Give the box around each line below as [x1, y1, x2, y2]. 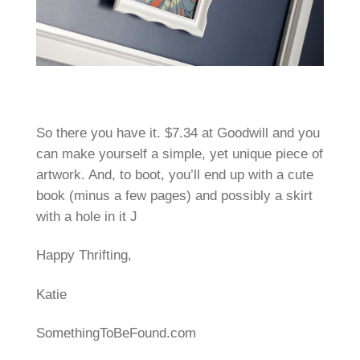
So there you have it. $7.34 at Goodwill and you [35, 125, 320, 141]
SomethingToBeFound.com [35, 325, 196, 342]
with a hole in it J [35, 209, 137, 225]
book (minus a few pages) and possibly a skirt [35, 188, 313, 204]
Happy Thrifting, [35, 247, 132, 264]
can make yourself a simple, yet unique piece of [35, 146, 323, 162]
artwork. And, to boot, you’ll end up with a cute [35, 167, 313, 183]
